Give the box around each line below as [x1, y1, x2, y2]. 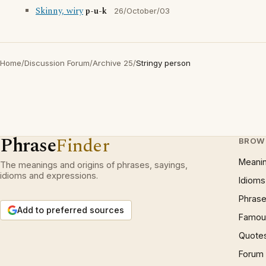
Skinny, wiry [36, 5, 83, 18]
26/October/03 [114, 6, 170, 15]
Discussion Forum [24, 58, 90, 68]
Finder [56, 132, 110, 160]
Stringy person [136, 58, 191, 68]
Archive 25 [93, 58, 133, 68]
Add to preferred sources [17, 205, 124, 215]
